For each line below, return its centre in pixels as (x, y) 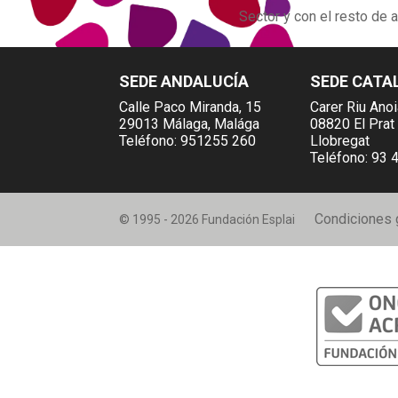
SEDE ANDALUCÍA (184, 81)
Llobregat (340, 140)
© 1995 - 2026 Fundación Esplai (207, 219)
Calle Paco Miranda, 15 (191, 107)
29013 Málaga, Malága (190, 123)
